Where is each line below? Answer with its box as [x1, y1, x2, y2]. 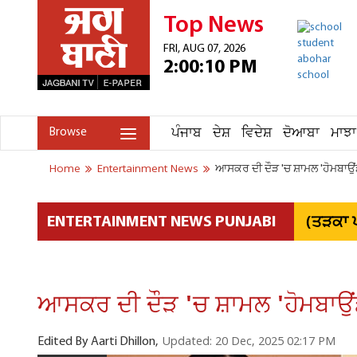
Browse [49, 127, 87, 139]
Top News [163, 14, 264, 38]
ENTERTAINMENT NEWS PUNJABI [47, 214, 276, 230]
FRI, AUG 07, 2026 [163, 43, 245, 55]
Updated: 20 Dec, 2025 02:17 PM [162, 333, 335, 351]
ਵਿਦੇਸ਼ [241, 124, 272, 143]
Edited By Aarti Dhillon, [37, 335, 158, 348]
